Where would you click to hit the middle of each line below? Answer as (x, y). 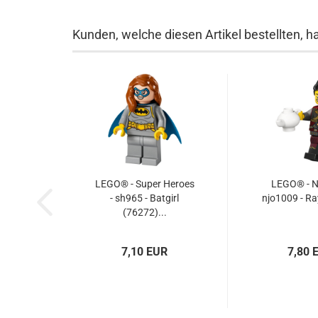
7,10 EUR (144, 252)
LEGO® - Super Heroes (144, 184)
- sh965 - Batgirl (144, 198)
